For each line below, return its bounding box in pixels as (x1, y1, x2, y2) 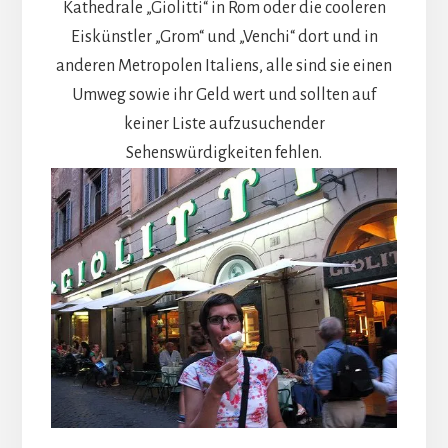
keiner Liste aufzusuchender (123, 115, 325, 134)
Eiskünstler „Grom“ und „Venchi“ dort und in (70, 28, 378, 47)
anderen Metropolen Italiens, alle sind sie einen (56, 57, 392, 76)
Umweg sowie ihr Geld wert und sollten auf (72, 86, 376, 105)
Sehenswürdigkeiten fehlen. (126, 144, 322, 163)
